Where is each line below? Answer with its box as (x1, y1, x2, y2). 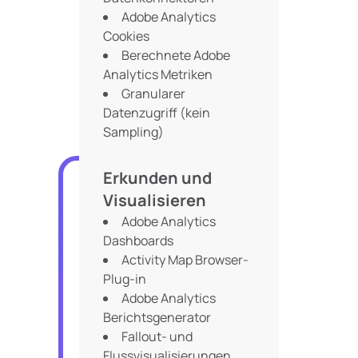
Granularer (121, 85, 185, 102)
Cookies (103, 27, 149, 45)
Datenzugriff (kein (103, 104, 210, 121)
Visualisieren (103, 189, 206, 211)
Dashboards (103, 232, 173, 249)
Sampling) (103, 123, 164, 141)
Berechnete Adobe (121, 46, 230, 64)
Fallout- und (121, 328, 193, 345)
